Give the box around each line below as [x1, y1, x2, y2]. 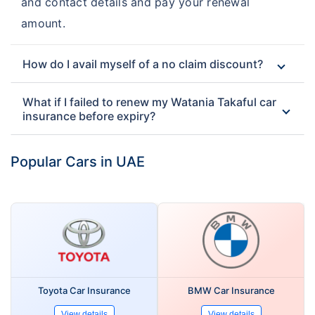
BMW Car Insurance [187, 284, 275, 296]
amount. [21, 15, 65, 30]
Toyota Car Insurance [37, 284, 131, 296]
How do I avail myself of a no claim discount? [22, 56, 263, 71]
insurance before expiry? [22, 108, 155, 123]
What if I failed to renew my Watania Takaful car [22, 94, 276, 109]
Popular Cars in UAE [11, 153, 145, 170]
